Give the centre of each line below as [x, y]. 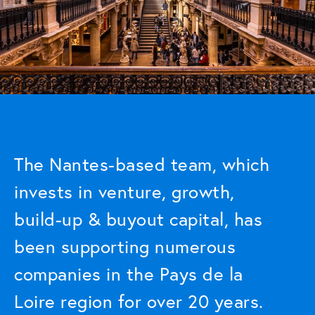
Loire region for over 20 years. [139, 301]
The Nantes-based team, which [142, 164]
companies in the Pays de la [129, 274]
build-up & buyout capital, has [138, 219]
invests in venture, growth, [124, 192]
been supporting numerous [125, 246]
